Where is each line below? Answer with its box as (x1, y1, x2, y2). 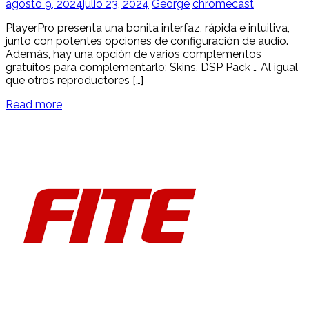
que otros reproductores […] (6, 74, 143, 88)
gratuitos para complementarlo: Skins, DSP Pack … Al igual (6, 61, 298, 74)
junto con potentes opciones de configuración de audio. (6, 34, 288, 48)
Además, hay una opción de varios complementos (6, 48, 261, 61)
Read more (6, 98, 62, 112)
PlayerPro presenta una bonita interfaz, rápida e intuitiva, (6, 21, 290, 35)
